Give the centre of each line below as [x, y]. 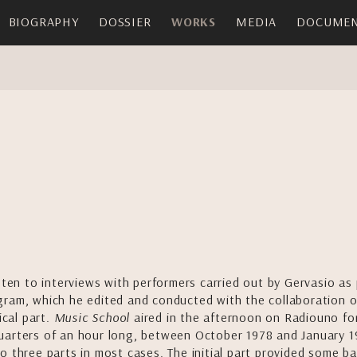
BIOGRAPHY [43, 22]
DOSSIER [125, 22]
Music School [90, 317]
